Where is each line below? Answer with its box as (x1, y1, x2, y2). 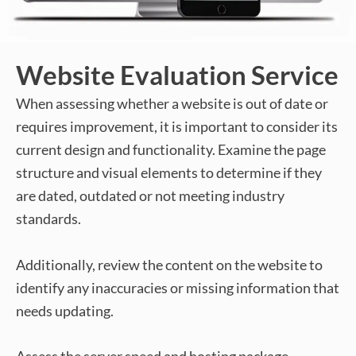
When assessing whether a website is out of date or (16, 95, 328, 113)
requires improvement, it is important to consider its (16, 118, 338, 136)
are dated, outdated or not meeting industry (16, 187, 284, 205)
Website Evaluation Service (16, 60, 339, 91)
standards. (16, 210, 81, 228)
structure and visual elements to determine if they (16, 164, 322, 182)
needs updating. (16, 301, 114, 319)
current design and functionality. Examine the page (16, 141, 326, 159)
